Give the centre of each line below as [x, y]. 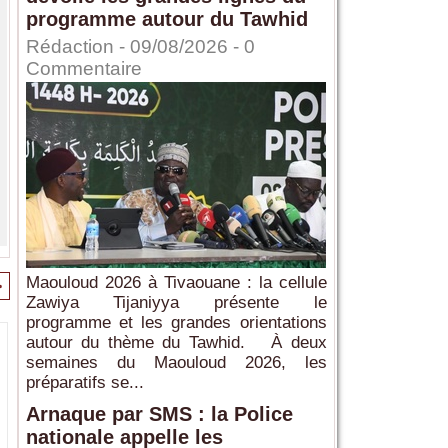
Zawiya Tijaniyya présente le [176, 303]
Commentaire [83, 69]
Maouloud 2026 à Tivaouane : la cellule [176, 283]
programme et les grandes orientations [176, 323]
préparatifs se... [84, 383]
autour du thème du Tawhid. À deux [176, 343]
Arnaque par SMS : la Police [159, 414]
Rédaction [69, 47]
